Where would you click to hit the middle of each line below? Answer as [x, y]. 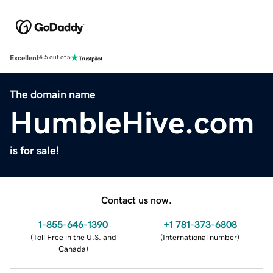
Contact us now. [136, 200]
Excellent [24, 58]
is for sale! [35, 150]
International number [200, 237]
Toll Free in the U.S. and [74, 237]
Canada [72, 249]
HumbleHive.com [132, 122]
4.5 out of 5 [55, 58]
